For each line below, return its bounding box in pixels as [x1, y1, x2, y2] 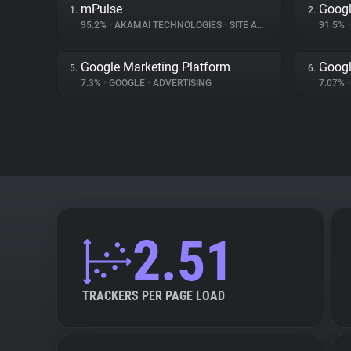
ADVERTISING [150, 78, 212, 89]
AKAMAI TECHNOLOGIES [112, 20, 224, 31]
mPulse [81, 2, 122, 16]
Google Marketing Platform [81, 60, 230, 74]
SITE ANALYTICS [227, 20, 257, 31]
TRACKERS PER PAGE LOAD [82, 288, 225, 303]
